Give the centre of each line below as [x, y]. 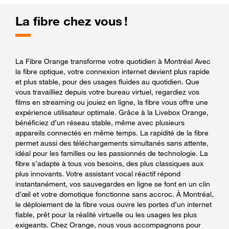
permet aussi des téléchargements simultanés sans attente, [112, 143]
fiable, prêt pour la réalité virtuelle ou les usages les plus [106, 214]
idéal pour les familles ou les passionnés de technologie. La [112, 153]
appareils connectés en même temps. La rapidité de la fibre [112, 132]
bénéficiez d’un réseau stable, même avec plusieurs [100, 122]
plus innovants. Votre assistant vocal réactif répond [98, 173]
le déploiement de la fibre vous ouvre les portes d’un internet [113, 204]
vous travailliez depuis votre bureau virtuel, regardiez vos [107, 91]
